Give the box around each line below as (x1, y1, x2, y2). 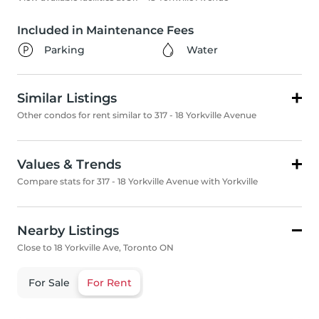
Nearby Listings (17, 223, 119, 239)
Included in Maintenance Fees (17, 23, 194, 38)
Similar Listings (17, 90, 117, 107)
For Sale (28, 276, 70, 290)
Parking (44, 43, 85, 57)
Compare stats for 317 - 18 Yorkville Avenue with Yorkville (17, 176, 258, 187)
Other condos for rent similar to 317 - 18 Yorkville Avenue (17, 110, 256, 121)
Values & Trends (17, 157, 121, 173)
